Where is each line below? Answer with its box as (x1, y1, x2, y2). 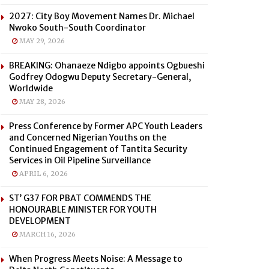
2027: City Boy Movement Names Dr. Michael (9, 11, 195, 22)
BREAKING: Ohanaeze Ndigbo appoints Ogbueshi (9, 60, 205, 71)
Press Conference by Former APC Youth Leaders (9, 121, 202, 131)
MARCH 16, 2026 (17, 230, 76, 238)
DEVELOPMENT (9, 216, 71, 226)
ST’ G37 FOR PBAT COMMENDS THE (9, 193, 151, 204)
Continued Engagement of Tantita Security (9, 144, 187, 154)
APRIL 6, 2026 (17, 169, 68, 178)
